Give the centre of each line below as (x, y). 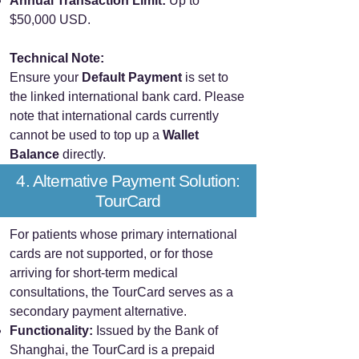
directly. (83, 154)
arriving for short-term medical (94, 273)
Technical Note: (57, 58)
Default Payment (132, 77)
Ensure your (46, 77)
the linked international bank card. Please (127, 97)
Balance (34, 154)
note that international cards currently (114, 116)
